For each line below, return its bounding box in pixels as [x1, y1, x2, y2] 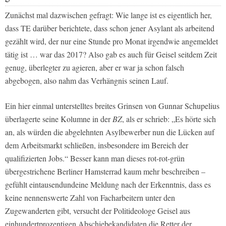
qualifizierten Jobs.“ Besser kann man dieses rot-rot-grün [5, 153, 185, 164]
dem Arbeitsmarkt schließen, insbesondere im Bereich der [5, 140, 188, 151]
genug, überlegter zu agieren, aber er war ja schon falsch [5, 62, 184, 73]
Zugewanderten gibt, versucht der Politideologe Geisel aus [5, 205, 190, 216]
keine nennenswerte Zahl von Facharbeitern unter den [5, 192, 175, 203]
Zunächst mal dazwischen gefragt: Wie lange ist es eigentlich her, [5, 10, 212, 21]
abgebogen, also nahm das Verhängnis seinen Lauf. [5, 75, 168, 86]
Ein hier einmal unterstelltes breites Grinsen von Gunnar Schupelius [5, 100, 219, 111]
